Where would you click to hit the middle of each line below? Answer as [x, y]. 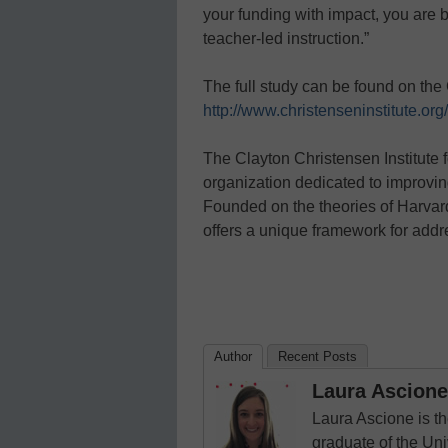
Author [233, 356]
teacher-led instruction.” [286, 38]
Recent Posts [317, 356]
